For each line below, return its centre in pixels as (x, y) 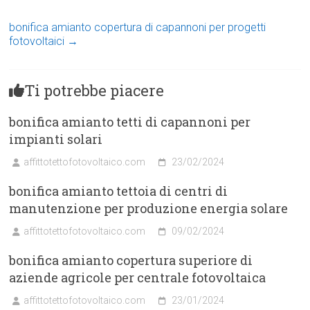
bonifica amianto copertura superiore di (131, 260)
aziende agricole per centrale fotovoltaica (138, 277)
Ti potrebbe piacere (94, 90)
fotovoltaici (38, 41)
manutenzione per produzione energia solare (149, 208)
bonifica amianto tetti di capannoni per (130, 121)
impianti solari (56, 139)
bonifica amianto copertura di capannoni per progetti (138, 27)
